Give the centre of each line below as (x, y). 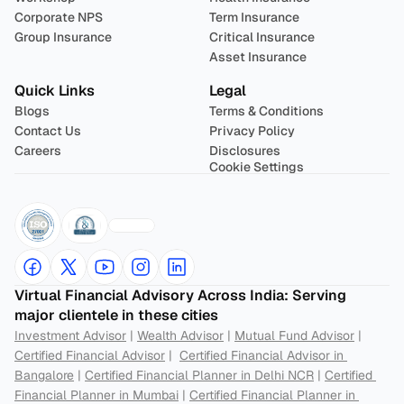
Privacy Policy (252, 131)
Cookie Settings (257, 167)
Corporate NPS (59, 17)
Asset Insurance (258, 57)
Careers (38, 151)
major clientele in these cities (116, 315)
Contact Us (48, 131)
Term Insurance (254, 17)
